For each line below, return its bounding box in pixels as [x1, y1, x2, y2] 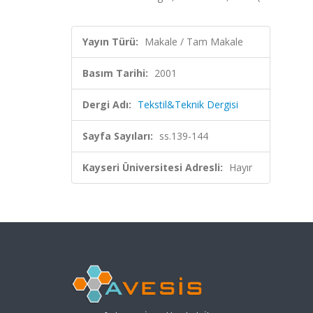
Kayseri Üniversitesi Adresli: [82, 161, 223, 174]
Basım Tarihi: [82, 66, 148, 80]
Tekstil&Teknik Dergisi [138, 98, 238, 111]
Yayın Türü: [82, 35, 138, 48]
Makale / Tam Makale [145, 35, 243, 48]
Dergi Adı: [82, 98, 131, 111]
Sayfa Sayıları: [82, 129, 153, 143]
